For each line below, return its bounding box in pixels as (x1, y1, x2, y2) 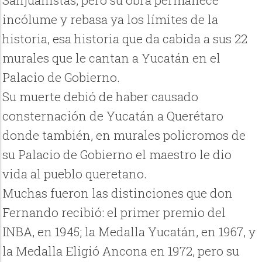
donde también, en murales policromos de (2, 127, 246, 144)
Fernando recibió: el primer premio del (2, 204, 226, 221)
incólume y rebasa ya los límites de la (2, 11, 219, 28)
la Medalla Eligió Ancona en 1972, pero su (2, 243, 240, 260)
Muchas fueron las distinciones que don (2, 185, 233, 202)
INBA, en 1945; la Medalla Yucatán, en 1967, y (2, 223, 256, 240)
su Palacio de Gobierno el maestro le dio (2, 146, 232, 163)
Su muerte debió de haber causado (2, 88, 199, 105)
